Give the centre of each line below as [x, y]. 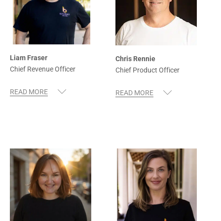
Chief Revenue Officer [43, 69]
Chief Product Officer [147, 70]
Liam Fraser [29, 57]
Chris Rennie [135, 58]
